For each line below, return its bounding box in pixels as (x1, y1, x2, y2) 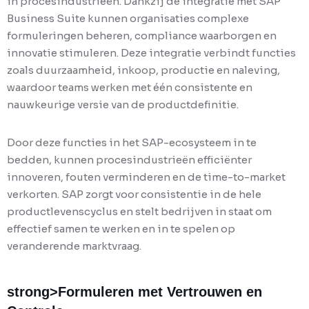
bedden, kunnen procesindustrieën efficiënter (7, 153, 252, 167)
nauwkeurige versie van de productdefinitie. (7, 98, 239, 112)
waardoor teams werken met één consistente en (7, 81, 252, 94)
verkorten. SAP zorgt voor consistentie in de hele (7, 188, 261, 201)
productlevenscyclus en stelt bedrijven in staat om (7, 205, 272, 219)
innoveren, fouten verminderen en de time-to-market (7, 170, 286, 184)
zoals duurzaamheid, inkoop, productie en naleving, (7, 63, 280, 77)
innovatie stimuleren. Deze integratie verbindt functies (7, 46, 296, 60)
